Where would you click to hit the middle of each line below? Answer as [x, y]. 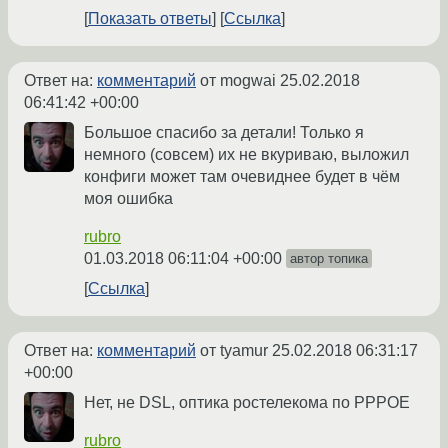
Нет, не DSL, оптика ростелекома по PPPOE [247, 403]
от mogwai [238, 81]
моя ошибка [128, 199]
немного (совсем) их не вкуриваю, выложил [246, 155]
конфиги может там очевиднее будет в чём [242, 177]
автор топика [329, 259]
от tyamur [234, 351]
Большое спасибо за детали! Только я [224, 133]
